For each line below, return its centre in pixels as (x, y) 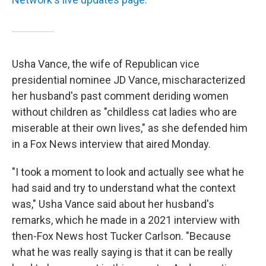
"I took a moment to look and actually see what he (128, 172)
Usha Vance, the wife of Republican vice (106, 64)
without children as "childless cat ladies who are (124, 112)
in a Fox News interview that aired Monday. (111, 144)
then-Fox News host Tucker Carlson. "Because (121, 236)
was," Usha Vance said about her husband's (113, 204)
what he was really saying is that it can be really (122, 252)
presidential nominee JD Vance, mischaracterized (129, 80)
